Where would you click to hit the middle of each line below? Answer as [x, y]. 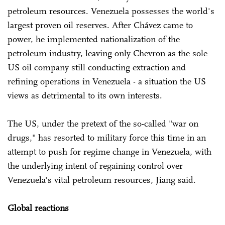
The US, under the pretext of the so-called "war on [103, 123]
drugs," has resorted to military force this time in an [107, 137]
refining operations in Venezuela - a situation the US [107, 81]
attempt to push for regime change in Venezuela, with [109, 151]
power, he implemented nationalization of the [94, 39]
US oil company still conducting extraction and [97, 67]
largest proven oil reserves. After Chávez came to [100, 25]
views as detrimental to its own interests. [85, 95]
